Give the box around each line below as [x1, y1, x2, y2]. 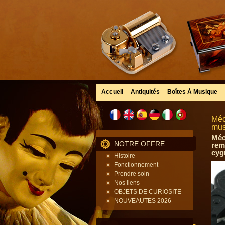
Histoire [114, 152, 135, 159]
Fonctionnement [114, 161, 158, 168]
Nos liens [114, 179, 140, 186]
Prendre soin [114, 170, 149, 177]
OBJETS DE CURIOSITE [114, 188, 181, 195]
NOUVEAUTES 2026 [114, 197, 171, 204]
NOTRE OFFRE [114, 140, 165, 148]
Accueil [101, 88, 123, 95]
